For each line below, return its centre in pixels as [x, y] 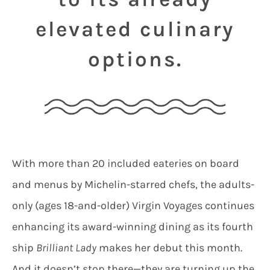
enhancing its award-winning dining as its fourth [132, 227]
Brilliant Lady [66, 248]
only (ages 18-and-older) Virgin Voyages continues [133, 206]
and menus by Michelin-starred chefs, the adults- [133, 185]
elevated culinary [135, 30]
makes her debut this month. [169, 248]
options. [135, 60]
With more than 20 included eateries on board [125, 164]
